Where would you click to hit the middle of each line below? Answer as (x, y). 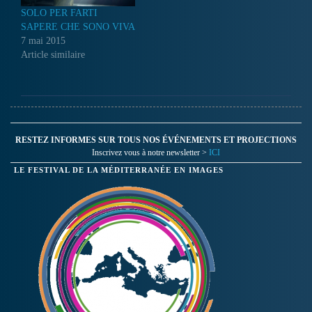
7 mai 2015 (43, 40)
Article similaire (53, 54)
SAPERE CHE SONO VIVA (78, 26)
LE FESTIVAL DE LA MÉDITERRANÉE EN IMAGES (119, 170)
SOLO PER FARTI (59, 13)
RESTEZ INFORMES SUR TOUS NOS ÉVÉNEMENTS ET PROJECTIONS (156, 140)
